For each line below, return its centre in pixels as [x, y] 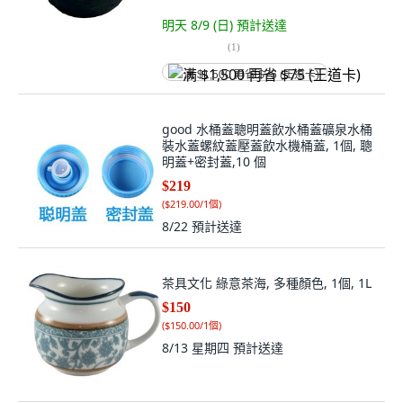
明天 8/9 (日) [199, 25]
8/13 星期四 [197, 348]
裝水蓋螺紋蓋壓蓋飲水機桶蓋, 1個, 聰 [267, 145]
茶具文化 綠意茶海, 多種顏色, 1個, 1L [267, 283]
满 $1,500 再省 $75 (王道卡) [251, 75]
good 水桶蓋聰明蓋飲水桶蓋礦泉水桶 [267, 129]
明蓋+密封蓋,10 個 [214, 161]
